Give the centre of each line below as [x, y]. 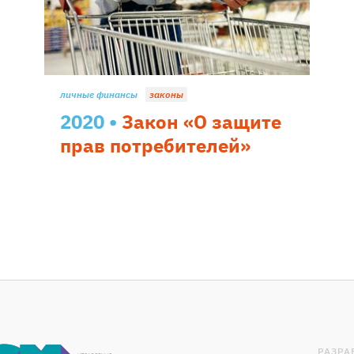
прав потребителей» [155, 145]
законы [166, 94]
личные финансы [99, 94]
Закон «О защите [201, 121]
